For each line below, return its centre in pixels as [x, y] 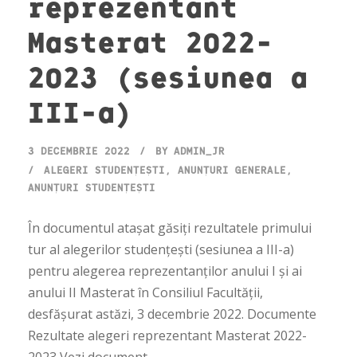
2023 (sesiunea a [168, 76]
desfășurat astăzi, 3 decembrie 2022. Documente [172, 314]
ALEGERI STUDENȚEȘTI [104, 170]
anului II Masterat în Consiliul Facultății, [145, 293]
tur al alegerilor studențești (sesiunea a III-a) [161, 250]
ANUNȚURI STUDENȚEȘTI [92, 188]
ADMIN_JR [199, 151]
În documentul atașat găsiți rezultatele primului [170, 228]
